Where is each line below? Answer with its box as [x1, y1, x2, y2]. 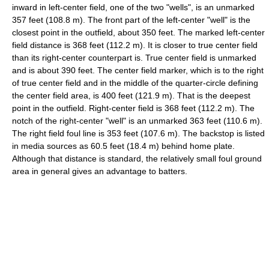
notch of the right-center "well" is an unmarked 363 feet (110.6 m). [12, 115, 262, 125]
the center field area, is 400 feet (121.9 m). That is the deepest [12, 90, 250, 100]
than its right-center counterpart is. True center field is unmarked [12, 52, 256, 62]
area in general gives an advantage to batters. [12, 166, 187, 176]
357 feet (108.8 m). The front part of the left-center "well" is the [12, 14, 250, 25]
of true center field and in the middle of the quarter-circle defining [12, 77, 258, 88]
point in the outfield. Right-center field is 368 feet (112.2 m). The [12, 103, 255, 113]
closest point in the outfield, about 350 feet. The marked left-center [12, 27, 265, 37]
